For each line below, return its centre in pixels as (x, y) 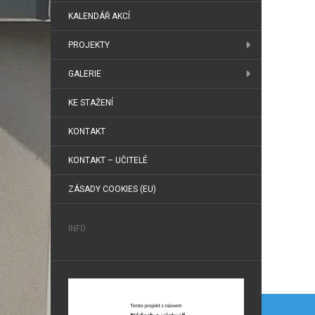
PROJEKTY (89, 45)
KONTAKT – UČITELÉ (108, 160)
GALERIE (85, 74)
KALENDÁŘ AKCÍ (99, 16)
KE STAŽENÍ (91, 103)
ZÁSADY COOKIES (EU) (112, 189)
